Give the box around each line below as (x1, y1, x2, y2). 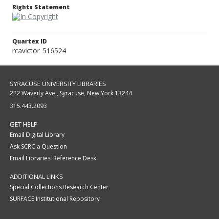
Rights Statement (12, 3, 70, 12)
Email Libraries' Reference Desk (10, 154, 96, 163)
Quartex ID (12, 37, 47, 46)
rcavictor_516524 (12, 46, 66, 56)
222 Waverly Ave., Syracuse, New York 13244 (10, 89, 132, 98)
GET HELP (10, 120, 38, 129)
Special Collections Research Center (10, 183, 109, 192)
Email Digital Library (10, 131, 65, 139)
